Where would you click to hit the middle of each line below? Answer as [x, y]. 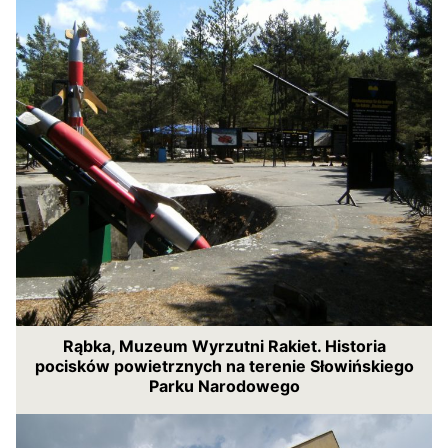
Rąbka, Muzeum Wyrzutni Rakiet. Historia [224, 346]
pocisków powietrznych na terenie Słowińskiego [224, 366]
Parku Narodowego [224, 386]
